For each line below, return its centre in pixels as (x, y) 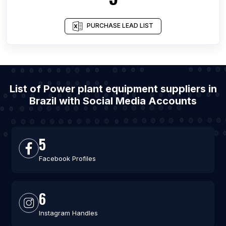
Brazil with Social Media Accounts (113, 101)
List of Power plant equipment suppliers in (113, 89)
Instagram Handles (68, 213)
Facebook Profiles (67, 158)
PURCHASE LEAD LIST (120, 26)
